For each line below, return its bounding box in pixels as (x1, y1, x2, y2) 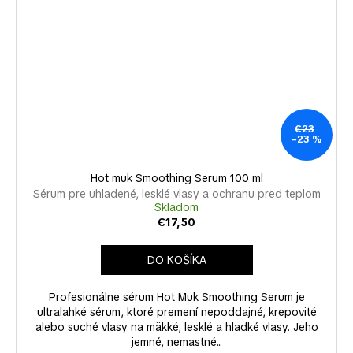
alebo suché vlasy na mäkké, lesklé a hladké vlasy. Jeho (35, 319, 318, 334)
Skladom (154, 199, 199, 214)
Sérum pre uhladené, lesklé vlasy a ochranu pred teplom (32, 186, 321, 201)
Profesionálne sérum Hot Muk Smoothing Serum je (48, 289, 305, 304)
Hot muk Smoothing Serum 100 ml (90, 170, 263, 185)
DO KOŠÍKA (147, 252, 206, 267)
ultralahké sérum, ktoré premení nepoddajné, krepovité (36, 304, 317, 319)
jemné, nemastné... (131, 334, 222, 349)
